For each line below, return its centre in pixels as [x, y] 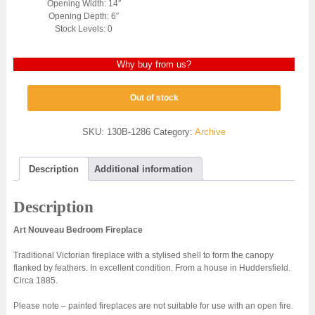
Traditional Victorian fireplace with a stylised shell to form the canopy [143, 256]
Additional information [143, 169]
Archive [211, 132]
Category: [174, 132]
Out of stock [154, 98]
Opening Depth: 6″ [84, 17]
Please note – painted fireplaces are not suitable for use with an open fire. [153, 306]
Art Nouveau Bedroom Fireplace [78, 230]
